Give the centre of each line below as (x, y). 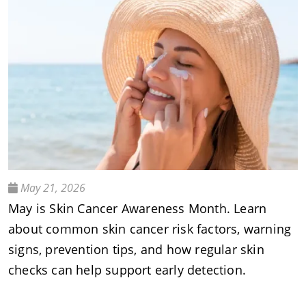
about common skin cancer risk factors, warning (150, 229)
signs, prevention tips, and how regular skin (136, 250)
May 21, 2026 (52, 188)
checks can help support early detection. (127, 270)
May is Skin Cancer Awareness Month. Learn (138, 209)
